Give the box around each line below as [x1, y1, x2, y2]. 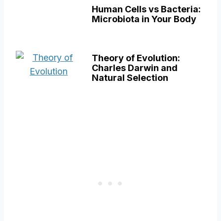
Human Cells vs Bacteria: [91, 4, 201, 15]
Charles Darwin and [91, 63, 178, 74]
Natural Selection [91, 73, 168, 83]
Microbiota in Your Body [91, 14, 196, 25]
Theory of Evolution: [91, 53, 180, 64]
